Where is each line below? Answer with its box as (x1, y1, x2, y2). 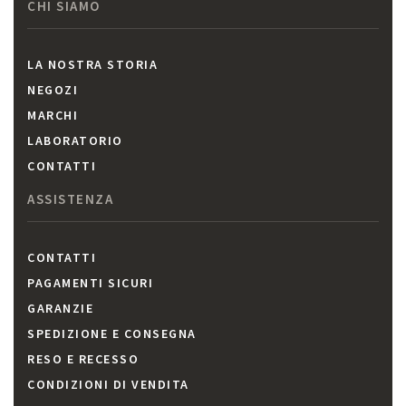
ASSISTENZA (27, 190, 113, 208)
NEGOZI (27, 82, 78, 99)
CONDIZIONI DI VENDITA (27, 376, 189, 393)
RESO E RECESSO (27, 351, 139, 368)
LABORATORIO (27, 132, 123, 150)
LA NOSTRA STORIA (27, 56, 158, 73)
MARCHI (27, 107, 78, 124)
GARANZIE (27, 300, 93, 317)
